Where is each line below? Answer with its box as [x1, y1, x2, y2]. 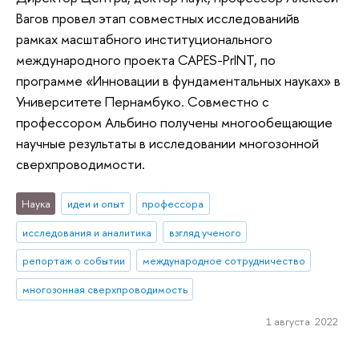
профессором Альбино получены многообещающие [16, 113, 333, 132]
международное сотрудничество [142, 253, 305, 268]
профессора [142, 196, 204, 211]
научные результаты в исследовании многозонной [16, 134, 319, 153]
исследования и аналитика [22, 224, 151, 240]
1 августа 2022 [265, 313, 338, 329]
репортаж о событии [22, 253, 125, 268]
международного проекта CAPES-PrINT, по [16, 50, 276, 70]
